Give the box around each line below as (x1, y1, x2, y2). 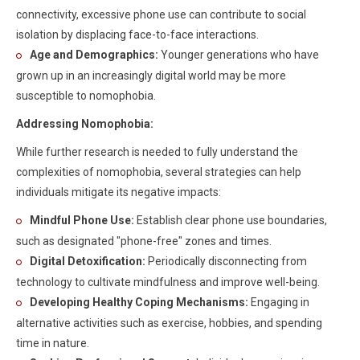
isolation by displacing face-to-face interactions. (16, 28, 259, 41)
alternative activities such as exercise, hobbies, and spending (16, 317, 322, 329)
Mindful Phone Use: (30, 214, 137, 227)
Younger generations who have (158, 48, 319, 61)
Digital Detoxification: (30, 255, 145, 268)
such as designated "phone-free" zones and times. (16, 235, 276, 247)
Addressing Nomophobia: (16, 117, 153, 130)
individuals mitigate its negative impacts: (16, 186, 221, 198)
